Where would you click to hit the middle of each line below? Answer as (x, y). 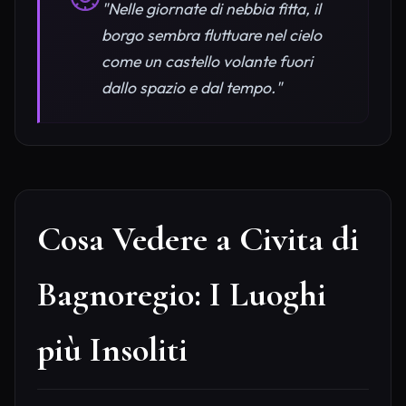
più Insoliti (112, 350)
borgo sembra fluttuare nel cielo (212, 35)
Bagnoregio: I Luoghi (182, 295)
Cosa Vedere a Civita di (198, 240)
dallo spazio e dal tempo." (192, 88)
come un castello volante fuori (207, 62)
